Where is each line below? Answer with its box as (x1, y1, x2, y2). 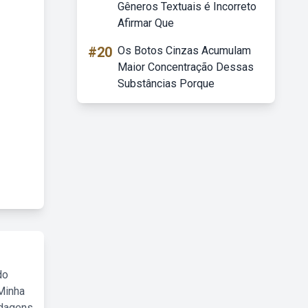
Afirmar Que (118, 16, 174, 30)
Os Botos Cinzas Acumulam (118, 44, 251, 57)
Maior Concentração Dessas (118, 60, 254, 74)
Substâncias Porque (118, 77, 214, 90)
